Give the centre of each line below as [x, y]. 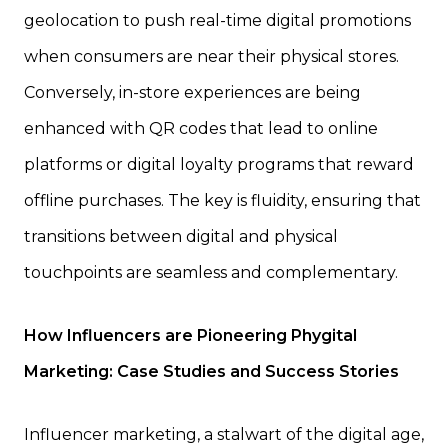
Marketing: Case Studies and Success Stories [211, 372]
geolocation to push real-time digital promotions [217, 21]
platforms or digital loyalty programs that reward [219, 165]
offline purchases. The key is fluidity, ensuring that [222, 201]
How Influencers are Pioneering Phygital [190, 336]
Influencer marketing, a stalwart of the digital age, [224, 435]
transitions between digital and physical [181, 237]
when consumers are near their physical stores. [211, 57]
